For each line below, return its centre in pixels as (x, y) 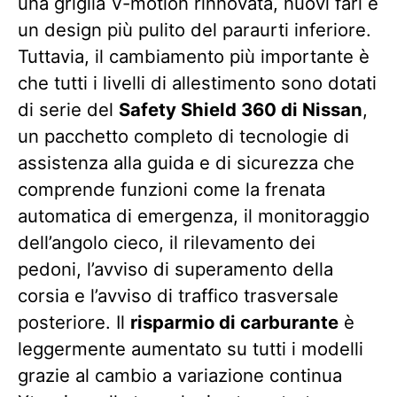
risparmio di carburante (234, 322)
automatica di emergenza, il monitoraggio (194, 216)
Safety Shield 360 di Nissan (241, 109)
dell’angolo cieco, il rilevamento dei (167, 242)
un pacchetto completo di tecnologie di (183, 136)
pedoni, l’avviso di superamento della (175, 269)
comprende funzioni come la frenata (171, 189)
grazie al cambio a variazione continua (180, 375)
